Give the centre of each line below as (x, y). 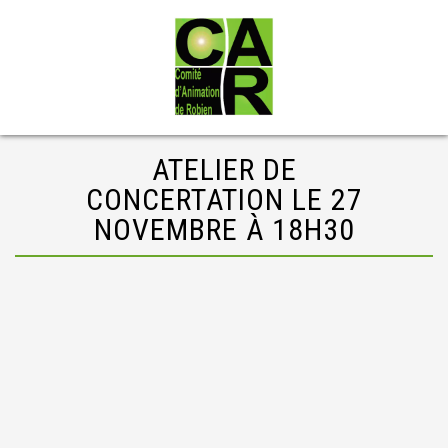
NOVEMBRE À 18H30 (224, 229)
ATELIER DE (224, 169)
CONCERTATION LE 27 (224, 199)
